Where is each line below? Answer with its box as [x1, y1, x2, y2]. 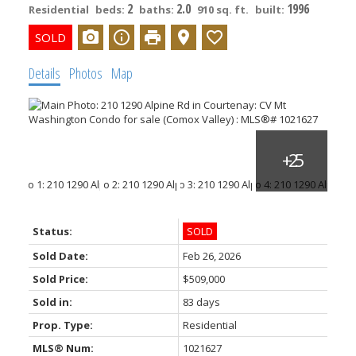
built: [254, 2, 287, 17]
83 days [182, 294, 220, 309]
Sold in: [32, 294, 72, 309]
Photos [68, 63, 103, 83]
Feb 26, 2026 [182, 248, 241, 263]
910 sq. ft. [196, 2, 249, 17]
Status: [32, 223, 72, 238]
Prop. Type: [32, 317, 93, 332]
